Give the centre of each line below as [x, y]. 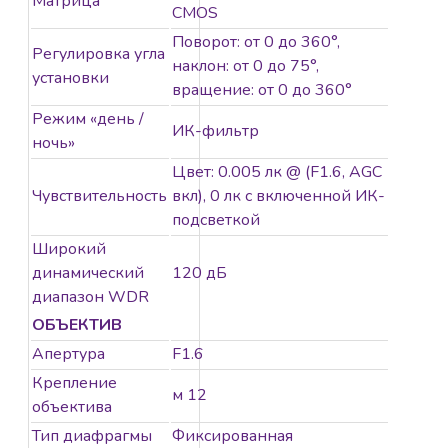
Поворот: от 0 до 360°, [256, 42]
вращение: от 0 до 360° [262, 90]
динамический [88, 273]
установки [70, 78]
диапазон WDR [90, 297]
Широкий [69, 249]
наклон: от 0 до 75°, [245, 66]
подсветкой [216, 220]
